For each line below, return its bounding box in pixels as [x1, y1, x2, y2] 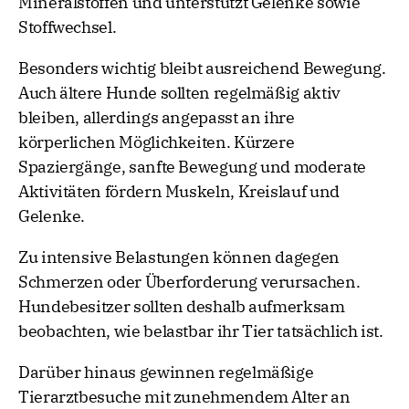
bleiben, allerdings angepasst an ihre [18, 107, 295, 129]
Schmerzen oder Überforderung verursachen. [18, 271, 361, 293]
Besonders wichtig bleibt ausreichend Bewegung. [18, 58, 386, 79]
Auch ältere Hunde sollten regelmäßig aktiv [18, 82, 341, 104]
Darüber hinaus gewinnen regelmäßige [18, 362, 314, 383]
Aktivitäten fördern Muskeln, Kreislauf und [18, 181, 340, 203]
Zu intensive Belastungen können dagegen [18, 246, 340, 268]
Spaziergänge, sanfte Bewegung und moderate [18, 156, 366, 178]
